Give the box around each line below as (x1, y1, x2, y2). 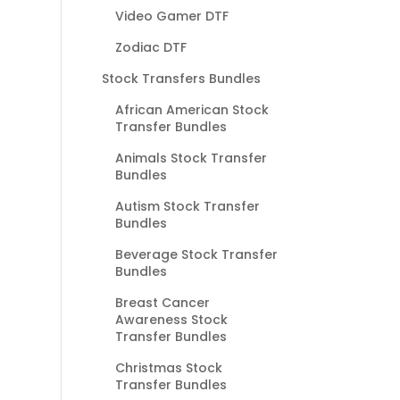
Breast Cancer (114, 293, 210, 312)
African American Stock (114, 100, 269, 119)
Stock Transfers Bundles (101, 69, 261, 87)
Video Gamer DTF (114, 6, 229, 25)
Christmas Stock (114, 358, 222, 377)
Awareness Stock (114, 310, 228, 329)
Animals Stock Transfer (114, 148, 267, 167)
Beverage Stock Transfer (114, 245, 278, 263)
